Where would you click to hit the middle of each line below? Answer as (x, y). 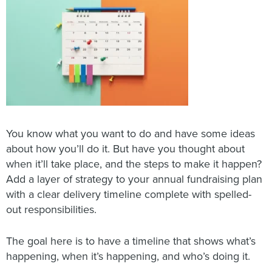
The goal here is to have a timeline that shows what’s (131, 241)
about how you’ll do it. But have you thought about (125, 149)
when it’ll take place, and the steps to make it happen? (134, 164)
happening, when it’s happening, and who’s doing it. (128, 257)
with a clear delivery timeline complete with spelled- (129, 195)
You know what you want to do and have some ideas (131, 134)
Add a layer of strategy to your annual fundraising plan (134, 179)
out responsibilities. (51, 210)
